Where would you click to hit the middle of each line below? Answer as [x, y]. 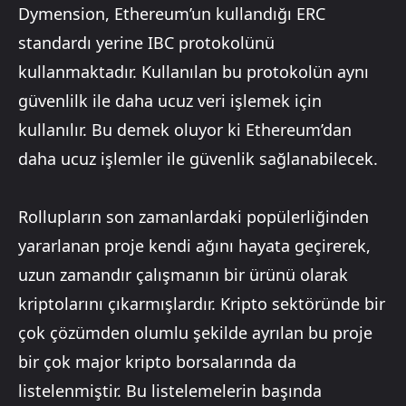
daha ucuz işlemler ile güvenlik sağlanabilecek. [198, 159]
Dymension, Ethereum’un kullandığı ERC [172, 14]
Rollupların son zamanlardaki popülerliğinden [193, 217]
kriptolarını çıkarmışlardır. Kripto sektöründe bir [202, 304]
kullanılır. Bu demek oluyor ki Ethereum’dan [185, 130]
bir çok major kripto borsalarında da [157, 362]
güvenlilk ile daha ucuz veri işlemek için [170, 101]
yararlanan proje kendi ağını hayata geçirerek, [194, 246]
